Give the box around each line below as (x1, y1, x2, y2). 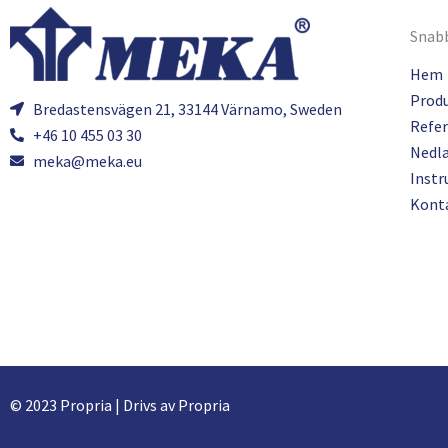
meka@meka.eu (32, 151, 142, 171)
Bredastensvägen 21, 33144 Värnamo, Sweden (32, 99, 342, 119)
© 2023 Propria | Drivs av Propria (10, 395, 230, 415)
